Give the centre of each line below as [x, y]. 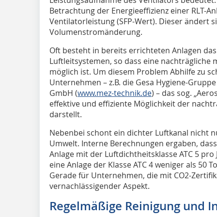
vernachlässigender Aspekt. [100, 186]
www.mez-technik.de [115, 93]
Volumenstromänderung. [97, 32]
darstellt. [66, 115]
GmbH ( [63, 93]
